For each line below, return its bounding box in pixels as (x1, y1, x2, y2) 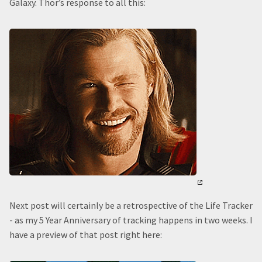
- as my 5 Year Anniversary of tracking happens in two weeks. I (9, 214, 253, 226)
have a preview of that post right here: (9, 229, 162, 240)
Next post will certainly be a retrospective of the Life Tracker (9, 199, 253, 211)
